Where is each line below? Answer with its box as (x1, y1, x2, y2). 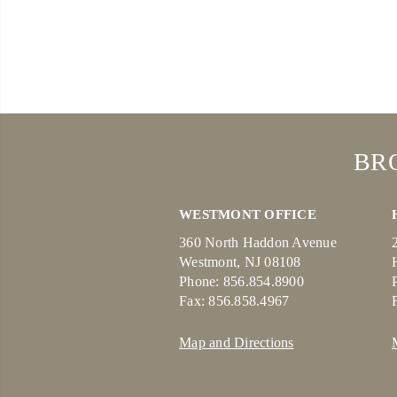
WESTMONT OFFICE (179, 207, 316, 222)
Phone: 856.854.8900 (179, 274, 304, 289)
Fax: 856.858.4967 (179, 293, 290, 308)
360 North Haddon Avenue (179, 235, 337, 250)
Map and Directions (179, 335, 294, 350)
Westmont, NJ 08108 (179, 254, 301, 269)
